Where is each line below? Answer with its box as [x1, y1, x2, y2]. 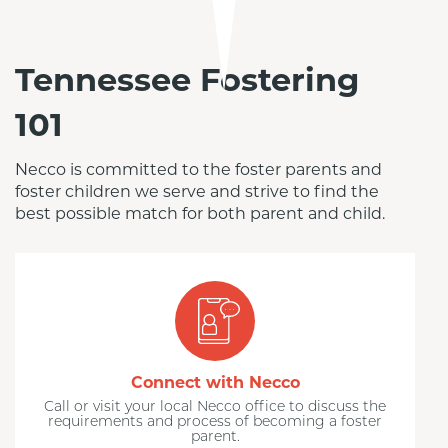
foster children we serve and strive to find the [15, 182, 379, 201]
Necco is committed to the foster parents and [15, 160, 382, 179]
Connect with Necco [130, 373, 300, 392]
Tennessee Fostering [15, 60, 359, 99]
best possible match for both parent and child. [15, 204, 385, 223]
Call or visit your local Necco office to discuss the [44, 400, 386, 415]
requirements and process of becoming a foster [48, 415, 382, 430]
